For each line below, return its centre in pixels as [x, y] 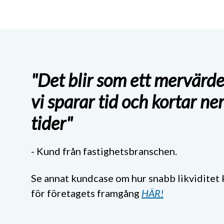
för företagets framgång [86, 193]
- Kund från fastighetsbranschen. [104, 151]
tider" [52, 123]
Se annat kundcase [73, 178]
